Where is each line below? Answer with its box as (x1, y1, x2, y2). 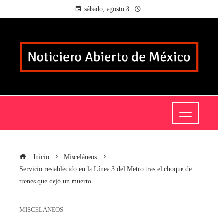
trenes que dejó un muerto (19, 177, 91, 185)
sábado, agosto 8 (84, 5, 129, 13)
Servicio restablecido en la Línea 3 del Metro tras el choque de (19, 165, 192, 173)
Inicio (31, 153, 49, 161)
